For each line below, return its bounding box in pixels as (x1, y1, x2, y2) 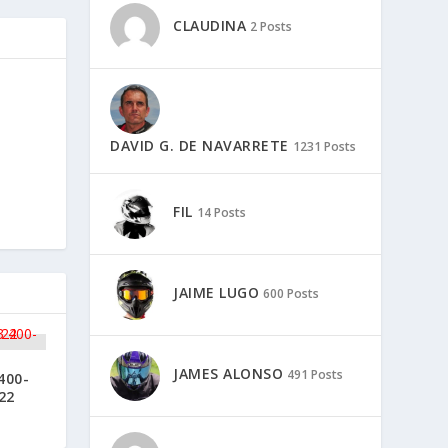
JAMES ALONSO (173, 364, 284, 384)
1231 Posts (292, 137, 356, 155)
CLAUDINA (173, 16, 247, 36)
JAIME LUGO (173, 283, 260, 303)
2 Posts (250, 18, 293, 36)
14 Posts (196, 204, 246, 222)
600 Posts (263, 285, 320, 303)
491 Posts (287, 366, 344, 384)
